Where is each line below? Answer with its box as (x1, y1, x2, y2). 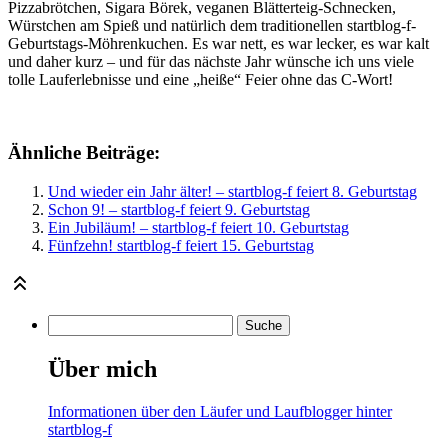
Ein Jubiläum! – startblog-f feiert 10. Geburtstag (48, 218, 349, 236)
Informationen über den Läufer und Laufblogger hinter (48, 402, 392, 420)
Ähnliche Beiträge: (8, 142, 160, 164)
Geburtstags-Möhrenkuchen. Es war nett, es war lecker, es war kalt (8, 35, 429, 53)
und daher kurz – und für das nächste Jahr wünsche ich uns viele (8, 53, 414, 71)
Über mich (48, 355, 157, 382)
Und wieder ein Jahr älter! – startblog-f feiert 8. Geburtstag (48, 182, 417, 200)
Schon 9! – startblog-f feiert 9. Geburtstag (48, 200, 310, 218)
